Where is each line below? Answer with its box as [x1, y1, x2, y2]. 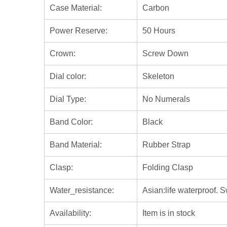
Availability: [50, 208, 91, 217]
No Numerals [142, 94, 190, 103]
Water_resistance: [50, 185, 114, 195]
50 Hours [142, 26, 175, 35]
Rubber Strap [142, 140, 191, 149]
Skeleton [142, 71, 174, 81]
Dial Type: [50, 94, 86, 103]
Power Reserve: [50, 26, 107, 35]
